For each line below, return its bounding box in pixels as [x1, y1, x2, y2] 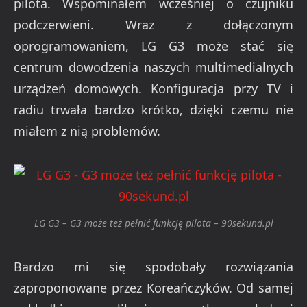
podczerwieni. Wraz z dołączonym [14, 16, 293, 33]
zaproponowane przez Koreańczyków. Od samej [14, 279, 293, 296]
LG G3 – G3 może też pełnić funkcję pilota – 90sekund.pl [34, 217, 273, 230]
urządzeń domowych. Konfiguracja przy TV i [14, 79, 293, 97]
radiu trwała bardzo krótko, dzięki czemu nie [14, 101, 293, 118]
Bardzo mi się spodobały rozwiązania [14, 258, 293, 275]
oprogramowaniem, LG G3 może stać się [14, 37, 293, 54]
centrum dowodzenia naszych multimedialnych [14, 58, 293, 75]
